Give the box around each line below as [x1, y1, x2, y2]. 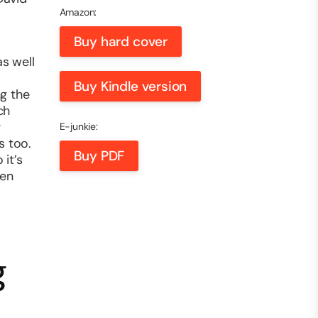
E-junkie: [59, 120, 98, 133]
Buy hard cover [73, 33, 168, 50]
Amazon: [59, 6, 97, 18]
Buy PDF [73, 147, 125, 165]
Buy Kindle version [73, 77, 187, 95]
